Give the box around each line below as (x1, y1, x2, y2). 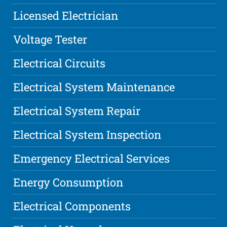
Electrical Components (13, 199, 131, 214)
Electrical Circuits (13, 56, 106, 71)
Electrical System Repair (13, 103, 141, 119)
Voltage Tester (13, 32, 88, 47)
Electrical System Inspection (13, 127, 162, 142)
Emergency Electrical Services (13, 151, 170, 166)
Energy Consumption (13, 175, 124, 190)
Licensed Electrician (13, 8, 119, 23)
